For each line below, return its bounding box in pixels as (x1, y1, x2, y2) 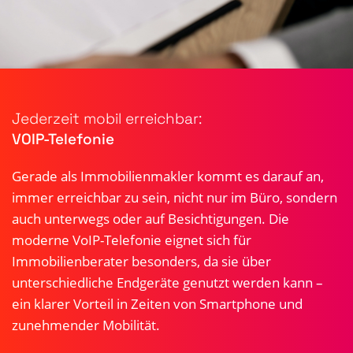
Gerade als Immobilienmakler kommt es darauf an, (12, 167, 324, 185)
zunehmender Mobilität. (12, 316, 160, 334)
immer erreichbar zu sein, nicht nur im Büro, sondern (12, 188, 337, 206)
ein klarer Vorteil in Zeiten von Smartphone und (12, 295, 303, 313)
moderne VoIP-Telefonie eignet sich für (12, 231, 251, 249)
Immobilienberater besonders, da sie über (12, 252, 271, 270)
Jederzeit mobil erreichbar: (12, 109, 202, 128)
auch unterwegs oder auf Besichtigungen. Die (12, 210, 289, 228)
